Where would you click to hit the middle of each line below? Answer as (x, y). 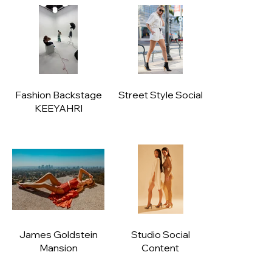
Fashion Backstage (58, 95)
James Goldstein (58, 235)
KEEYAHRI (58, 108)
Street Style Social (160, 95)
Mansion (58, 248)
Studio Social (160, 235)
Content (160, 248)
